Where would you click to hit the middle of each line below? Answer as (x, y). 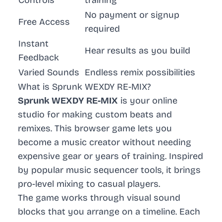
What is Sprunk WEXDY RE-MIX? (84, 87)
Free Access (44, 22)
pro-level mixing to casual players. (89, 184)
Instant (33, 44)
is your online (148, 101)
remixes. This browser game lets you (95, 129)
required (102, 29)
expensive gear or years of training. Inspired (111, 156)
